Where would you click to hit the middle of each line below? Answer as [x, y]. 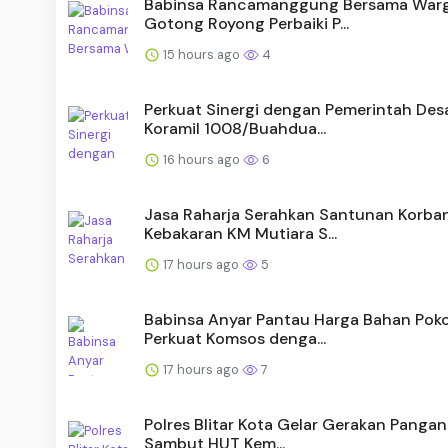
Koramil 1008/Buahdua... [235, 128]
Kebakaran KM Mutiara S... [240, 233]
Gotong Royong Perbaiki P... [246, 23]
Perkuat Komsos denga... [235, 338]
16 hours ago [201, 159]
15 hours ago [201, 54]
